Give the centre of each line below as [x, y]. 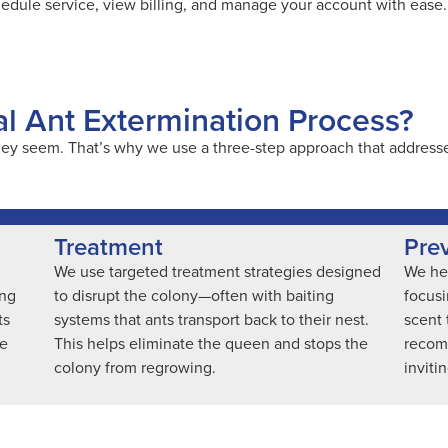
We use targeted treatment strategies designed [217, 271]
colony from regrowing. [134, 367]
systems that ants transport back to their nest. [211, 319]
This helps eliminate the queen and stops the [210, 343]
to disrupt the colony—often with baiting [193, 295]
